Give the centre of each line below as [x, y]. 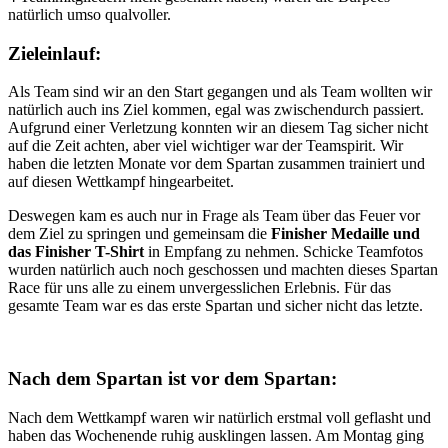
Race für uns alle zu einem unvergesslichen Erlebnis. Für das [199, 288]
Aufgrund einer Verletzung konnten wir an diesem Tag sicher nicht [218, 128]
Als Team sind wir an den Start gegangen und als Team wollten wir [220, 92]
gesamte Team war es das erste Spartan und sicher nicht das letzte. [215, 306]
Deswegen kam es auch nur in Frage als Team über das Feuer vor [214, 216]
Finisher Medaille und [345, 234]
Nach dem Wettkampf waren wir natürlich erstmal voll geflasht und [219, 417]
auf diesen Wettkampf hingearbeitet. [121, 182]
